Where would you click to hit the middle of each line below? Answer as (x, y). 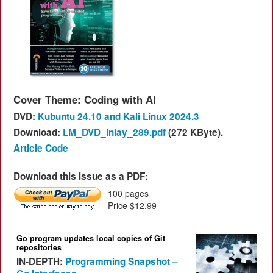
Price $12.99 (132, 205)
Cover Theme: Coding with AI (85, 99)
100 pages (128, 193)
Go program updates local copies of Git (91, 238)
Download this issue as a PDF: (81, 176)
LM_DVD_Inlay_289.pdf (114, 132)
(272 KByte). (194, 132)
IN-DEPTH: (41, 261)
